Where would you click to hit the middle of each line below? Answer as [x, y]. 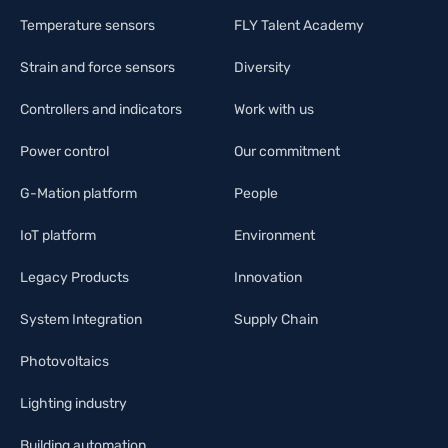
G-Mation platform [78, 193]
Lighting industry [73, 403]
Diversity [262, 67]
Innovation [268, 277]
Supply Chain [276, 319]
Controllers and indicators [101, 109]
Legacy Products [74, 277]
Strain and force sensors [97, 67]
